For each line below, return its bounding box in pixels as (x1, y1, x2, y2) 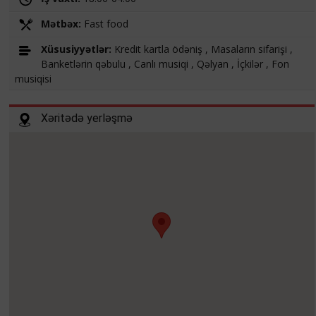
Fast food (83, 17, 128, 31)
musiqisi (14, 72, 51, 86)
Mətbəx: (40, 17, 84, 31)
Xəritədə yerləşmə (40, 111, 133, 126)
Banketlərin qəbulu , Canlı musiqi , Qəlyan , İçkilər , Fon (40, 57, 289, 71)
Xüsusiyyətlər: (40, 42, 114, 56)
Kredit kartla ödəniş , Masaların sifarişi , (114, 42, 293, 56)
